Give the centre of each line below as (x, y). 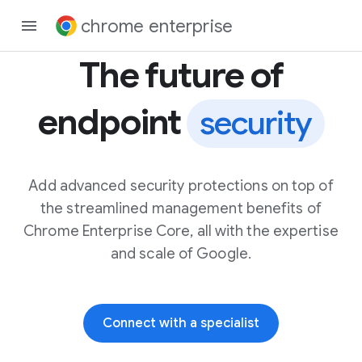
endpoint (112, 122)
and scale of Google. (181, 254)
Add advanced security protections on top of (181, 186)
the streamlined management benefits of (181, 208)
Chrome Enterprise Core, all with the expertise (181, 231)
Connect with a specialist (181, 323)
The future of (181, 75)
